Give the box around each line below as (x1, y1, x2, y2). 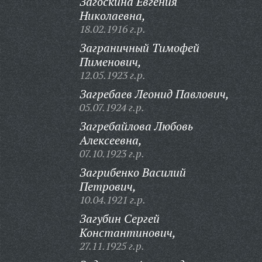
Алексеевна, (79, 132, 142, 148)
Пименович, (79, 54, 142, 70)
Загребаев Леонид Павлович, (79, 86, 229, 102)
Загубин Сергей (79, 211, 160, 226)
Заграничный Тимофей (79, 40, 199, 56)
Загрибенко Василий (79, 164, 186, 180)
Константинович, (79, 225, 176, 240)
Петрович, (79, 178, 136, 194)
